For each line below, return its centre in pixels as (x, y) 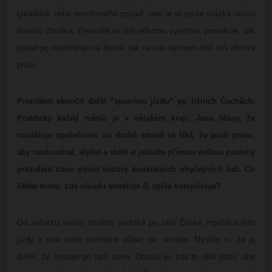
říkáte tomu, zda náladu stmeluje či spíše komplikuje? (119, 186)
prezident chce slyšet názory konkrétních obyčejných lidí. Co (136, 169)
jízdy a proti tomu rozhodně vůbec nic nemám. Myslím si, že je (136, 240)
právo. (28, 65)
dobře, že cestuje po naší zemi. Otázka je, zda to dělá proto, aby (136, 257)
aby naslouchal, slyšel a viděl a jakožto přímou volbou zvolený (136, 152)
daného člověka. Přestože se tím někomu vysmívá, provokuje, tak (136, 31)
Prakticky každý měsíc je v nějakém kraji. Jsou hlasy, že (136, 118)
